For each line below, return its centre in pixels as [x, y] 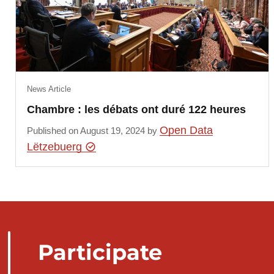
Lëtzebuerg [56, 147]
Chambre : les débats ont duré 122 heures [136, 109]
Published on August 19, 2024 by [93, 131]
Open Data [186, 131]
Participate [100, 252]
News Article [49, 89]
